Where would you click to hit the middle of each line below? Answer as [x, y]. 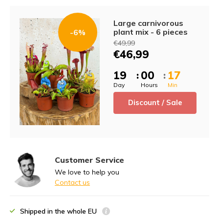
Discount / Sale [155, 103]
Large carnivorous [148, 23]
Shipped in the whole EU [59, 211]
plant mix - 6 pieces [151, 32]
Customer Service [89, 160]
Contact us [72, 183]
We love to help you [87, 172]
